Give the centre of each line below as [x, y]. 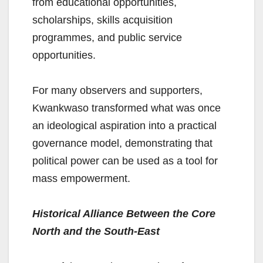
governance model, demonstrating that [122, 144]
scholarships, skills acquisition [102, 20]
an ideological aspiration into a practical [124, 126]
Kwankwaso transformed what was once [127, 108]
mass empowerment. [81, 179]
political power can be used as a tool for [125, 161]
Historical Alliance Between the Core [124, 214]
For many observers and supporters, [117, 91]
